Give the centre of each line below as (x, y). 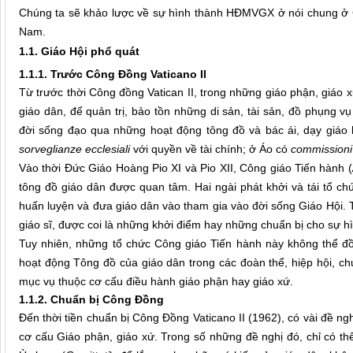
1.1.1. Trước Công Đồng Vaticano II (113, 74)
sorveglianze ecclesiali (74, 149)
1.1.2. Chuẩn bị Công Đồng (91, 300)
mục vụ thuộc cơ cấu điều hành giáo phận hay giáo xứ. (156, 282)
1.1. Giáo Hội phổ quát (79, 52)
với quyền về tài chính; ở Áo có (210, 149)
